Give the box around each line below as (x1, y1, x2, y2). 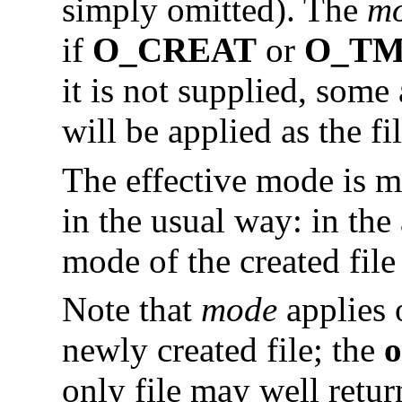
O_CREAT (92, 30, 258, 69)
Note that (62, 290, 202, 329)
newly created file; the (62, 330, 385, 370)
